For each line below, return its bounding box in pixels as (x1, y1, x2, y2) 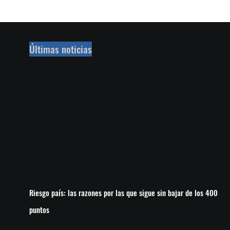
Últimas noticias (29, 42, 92, 56)
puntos (29, 204, 49, 215)
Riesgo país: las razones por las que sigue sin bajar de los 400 (29, 187, 218, 198)
